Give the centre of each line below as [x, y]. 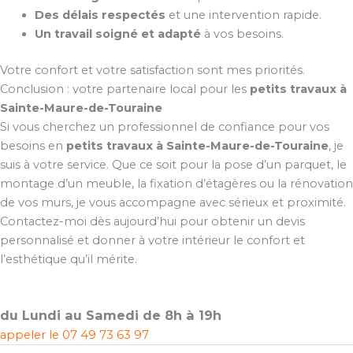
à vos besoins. [242, 33]
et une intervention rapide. [243, 15]
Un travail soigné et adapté [117, 33]
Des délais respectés [100, 15]
